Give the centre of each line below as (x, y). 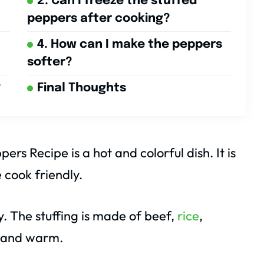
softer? (49, 62)
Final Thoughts (81, 88)
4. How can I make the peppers (129, 45)
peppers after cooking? (98, 19)
